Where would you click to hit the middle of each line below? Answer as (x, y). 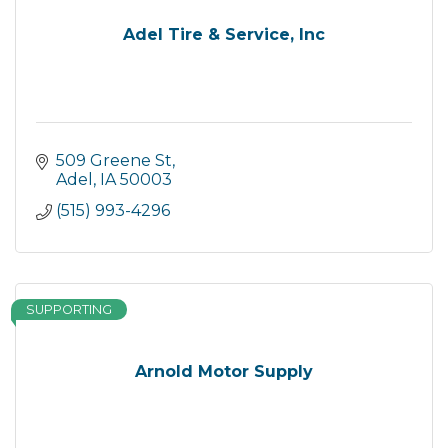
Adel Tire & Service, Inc (224, 34)
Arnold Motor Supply (224, 371)
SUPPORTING (69, 309)
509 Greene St (114, 160)
